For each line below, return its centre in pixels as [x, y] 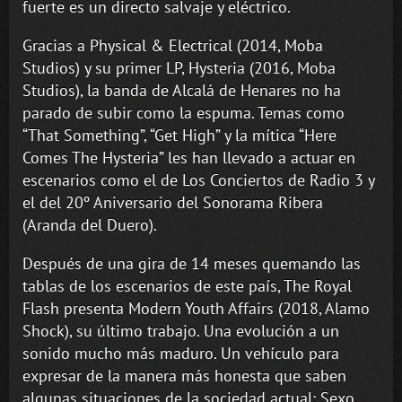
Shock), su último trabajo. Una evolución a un [181, 330]
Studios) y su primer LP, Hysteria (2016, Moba [179, 67]
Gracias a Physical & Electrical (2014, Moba [173, 45]
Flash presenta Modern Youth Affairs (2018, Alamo [196, 308]
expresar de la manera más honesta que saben [184, 375]
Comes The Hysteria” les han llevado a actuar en [189, 157]
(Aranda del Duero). [90, 224]
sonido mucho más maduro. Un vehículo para [181, 353]
